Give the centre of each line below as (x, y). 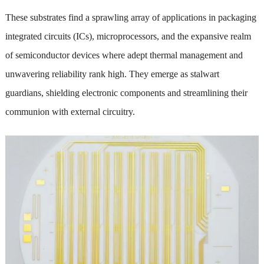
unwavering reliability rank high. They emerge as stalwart (112, 74)
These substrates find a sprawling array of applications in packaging (131, 17)
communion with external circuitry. (70, 111)
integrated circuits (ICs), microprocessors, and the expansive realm (128, 36)
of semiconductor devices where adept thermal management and (124, 55)
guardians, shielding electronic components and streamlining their (126, 93)
